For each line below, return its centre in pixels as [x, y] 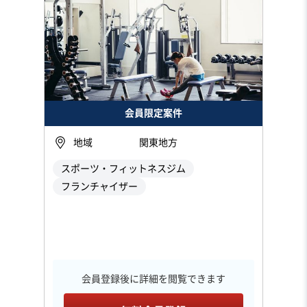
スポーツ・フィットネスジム [123, 168]
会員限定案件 [153, 113]
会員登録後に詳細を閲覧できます [153, 279]
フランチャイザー [99, 186]
